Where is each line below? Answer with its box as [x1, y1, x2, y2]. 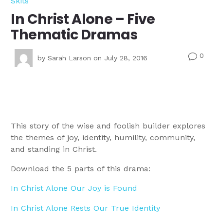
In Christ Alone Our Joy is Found [11, 183, 138, 193]
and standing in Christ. [11, 145, 97, 154]
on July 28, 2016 [91, 54, 148, 62]
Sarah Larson [48, 54, 91, 62]
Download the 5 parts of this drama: [11, 164, 151, 174]
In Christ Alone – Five [11, 9, 155, 29]
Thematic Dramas [11, 24, 138, 44]
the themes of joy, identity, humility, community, [11, 133, 196, 143]
